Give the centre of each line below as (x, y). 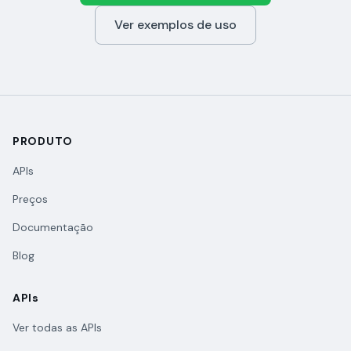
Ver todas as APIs (57, 327)
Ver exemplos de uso (175, 25)
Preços (30, 199)
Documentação (53, 227)
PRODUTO (43, 141)
